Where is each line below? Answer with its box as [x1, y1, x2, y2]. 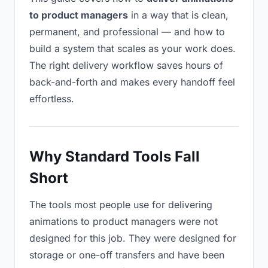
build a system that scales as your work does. [29, 42, 236, 54]
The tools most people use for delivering [29, 199, 212, 211]
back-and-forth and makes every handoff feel [29, 76, 235, 88]
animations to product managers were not [29, 215, 218, 227]
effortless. [29, 93, 74, 105]
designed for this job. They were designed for [29, 232, 236, 244]
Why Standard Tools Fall [29, 148, 200, 165]
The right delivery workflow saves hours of [29, 59, 223, 71]
